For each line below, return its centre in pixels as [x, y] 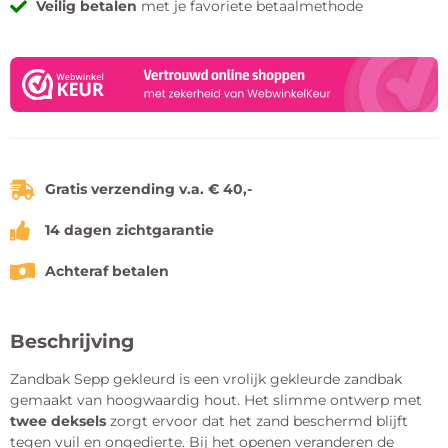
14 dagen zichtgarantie [129, 230]
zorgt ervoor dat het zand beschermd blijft [257, 421]
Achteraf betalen [107, 271]
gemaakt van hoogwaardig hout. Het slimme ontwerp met [216, 400]
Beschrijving [72, 341]
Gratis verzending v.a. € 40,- [148, 189]
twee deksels [58, 421]
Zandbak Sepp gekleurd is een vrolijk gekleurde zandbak [206, 379]
